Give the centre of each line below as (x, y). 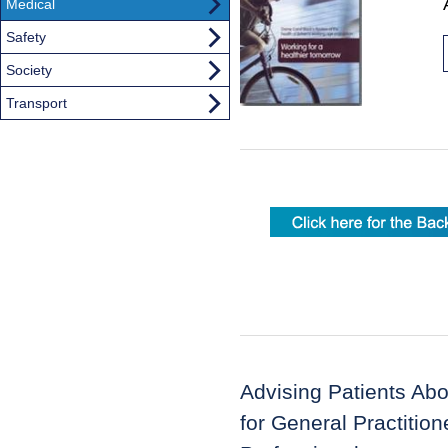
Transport (36, 102)
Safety (26, 36)
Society (29, 69)
